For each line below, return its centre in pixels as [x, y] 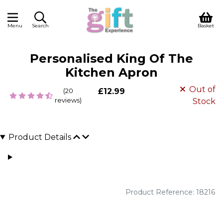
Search [40, 26]
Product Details [40, 137]
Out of [203, 89]
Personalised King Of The [111, 58]
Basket [206, 26]
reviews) [68, 100]
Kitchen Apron [111, 72]
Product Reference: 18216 [170, 192]
